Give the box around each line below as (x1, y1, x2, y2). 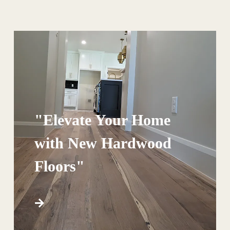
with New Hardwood (34, 134, 171, 151)
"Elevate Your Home (34, 111, 170, 128)
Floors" (34, 157, 85, 175)
